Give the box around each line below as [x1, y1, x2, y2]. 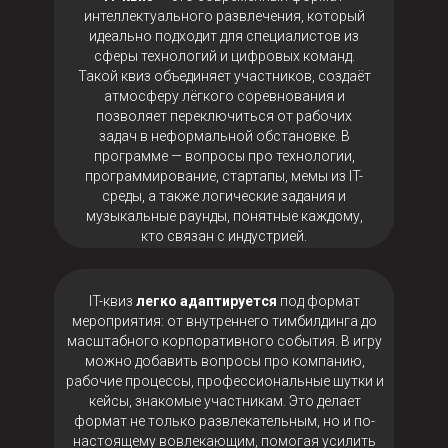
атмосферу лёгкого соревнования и [103, 88, 345, 104]
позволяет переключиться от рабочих [96, 108, 352, 124]
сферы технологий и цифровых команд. [93, 48, 355, 64]
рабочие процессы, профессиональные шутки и [65, 373, 384, 389]
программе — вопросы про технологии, [93, 148, 355, 164]
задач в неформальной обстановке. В [98, 128, 350, 144]
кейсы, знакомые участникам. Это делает [88, 393, 361, 409]
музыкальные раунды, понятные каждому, [85, 208, 363, 224]
